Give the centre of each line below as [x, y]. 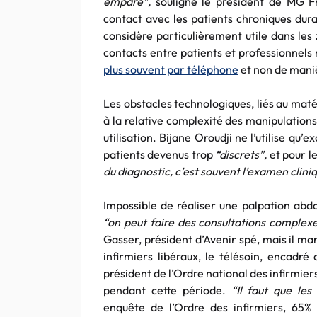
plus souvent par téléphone [171, 69]
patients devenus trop [160, 154]
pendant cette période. [165, 290]
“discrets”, [242, 154]
